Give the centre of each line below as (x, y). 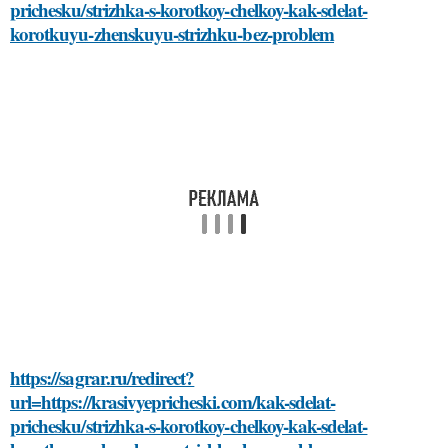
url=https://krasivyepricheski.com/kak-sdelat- (173, 401)
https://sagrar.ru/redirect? (102, 377)
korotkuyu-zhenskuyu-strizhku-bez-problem (172, 33)
